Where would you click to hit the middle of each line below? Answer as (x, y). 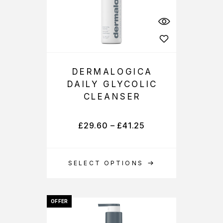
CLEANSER (112, 97)
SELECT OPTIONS (106, 163)
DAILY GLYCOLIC (112, 84)
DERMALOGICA (112, 72)
